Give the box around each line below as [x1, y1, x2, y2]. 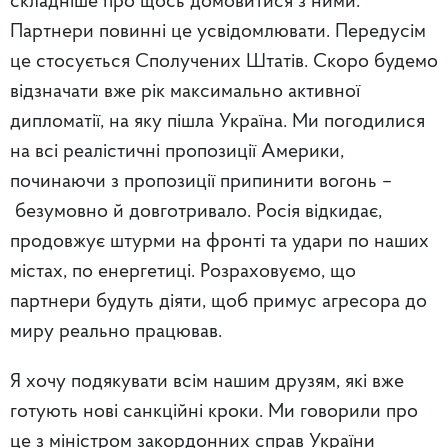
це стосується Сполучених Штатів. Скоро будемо [10, 51, 438, 72]
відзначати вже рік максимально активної [10, 81, 360, 102]
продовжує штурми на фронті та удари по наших [10, 231, 429, 252]
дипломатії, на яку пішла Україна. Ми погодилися [10, 111, 425, 132]
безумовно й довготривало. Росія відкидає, [10, 201, 382, 222]
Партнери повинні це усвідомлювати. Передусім [10, 21, 426, 42]
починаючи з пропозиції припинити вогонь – [10, 171, 392, 192]
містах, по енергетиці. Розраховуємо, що [10, 261, 356, 282]
